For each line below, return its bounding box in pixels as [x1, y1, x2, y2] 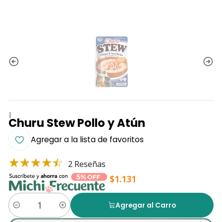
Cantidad [8, 206, 37, 215]
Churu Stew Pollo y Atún [8, 115, 145, 131]
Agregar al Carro [115, 200, 176, 210]
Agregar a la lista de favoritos [30, 134, 144, 146]
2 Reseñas [67, 159, 106, 170]
